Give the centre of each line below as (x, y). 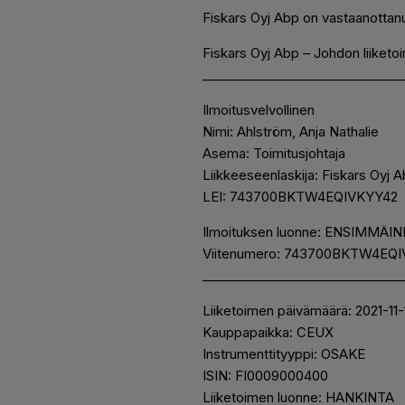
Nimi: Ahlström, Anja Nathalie (291, 132)
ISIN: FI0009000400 (265, 376)
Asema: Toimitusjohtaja (274, 154)
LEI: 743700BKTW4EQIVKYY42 (300, 197)
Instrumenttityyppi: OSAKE (284, 354)
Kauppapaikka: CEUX (268, 333)
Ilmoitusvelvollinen (259, 110)
